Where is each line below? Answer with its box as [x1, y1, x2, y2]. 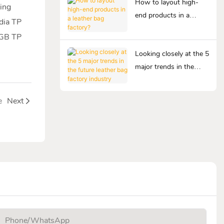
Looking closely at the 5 [134, 48, 209, 58]
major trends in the [134, 61, 194, 71]
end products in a [134, 10, 189, 20]
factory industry [134, 87, 184, 97]
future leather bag [134, 74, 190, 84]
